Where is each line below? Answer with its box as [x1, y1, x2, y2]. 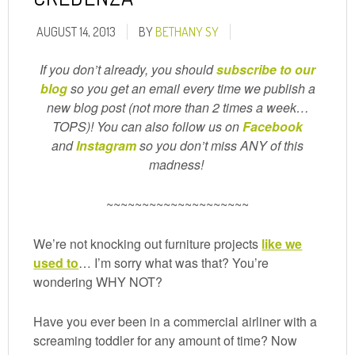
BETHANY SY [155, 24, 219, 40]
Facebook [242, 117, 303, 136]
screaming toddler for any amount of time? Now [33, 331, 298, 349]
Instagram [76, 136, 136, 155]
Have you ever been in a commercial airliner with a [33, 312, 318, 330]
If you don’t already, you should [40, 60, 216, 78]
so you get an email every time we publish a [67, 79, 315, 97]
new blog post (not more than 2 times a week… [46, 98, 309, 116]
